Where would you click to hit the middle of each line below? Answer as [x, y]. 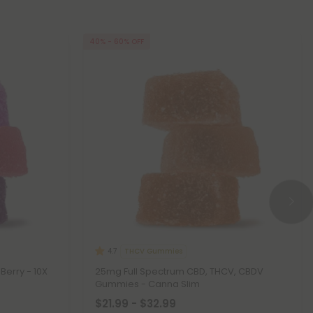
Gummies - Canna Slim [147, 284]
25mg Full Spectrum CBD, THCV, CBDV [179, 271]
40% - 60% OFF [117, 42]
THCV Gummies [153, 251]
